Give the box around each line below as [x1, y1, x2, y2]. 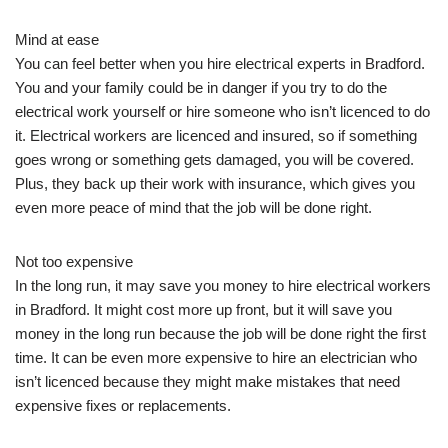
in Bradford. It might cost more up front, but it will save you [15, 300, 392, 318]
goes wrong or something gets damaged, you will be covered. [15, 150, 414, 168]
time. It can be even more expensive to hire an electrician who [15, 348, 417, 366]
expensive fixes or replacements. [15, 396, 231, 414]
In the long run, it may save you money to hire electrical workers [15, 276, 431, 294]
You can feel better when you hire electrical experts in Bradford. [15, 54, 425, 72]
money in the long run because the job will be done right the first [15, 324, 426, 342]
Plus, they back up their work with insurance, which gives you [15, 174, 415, 192]
